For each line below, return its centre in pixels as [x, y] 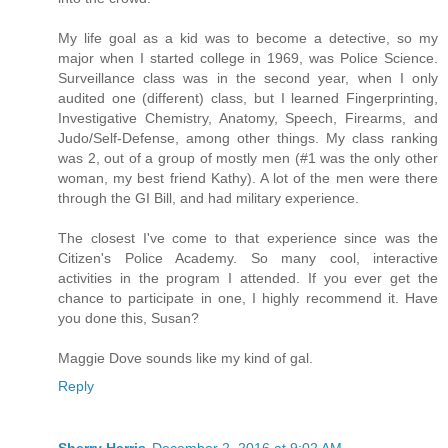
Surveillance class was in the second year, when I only [248, 78]
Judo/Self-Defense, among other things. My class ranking [248, 138]
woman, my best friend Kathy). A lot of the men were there [248, 178]
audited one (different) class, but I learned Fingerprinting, [248, 98]
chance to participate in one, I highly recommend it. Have [248, 298]
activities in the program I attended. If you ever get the [248, 278]
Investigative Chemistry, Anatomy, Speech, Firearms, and [248, 118]
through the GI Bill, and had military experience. [208, 198]
